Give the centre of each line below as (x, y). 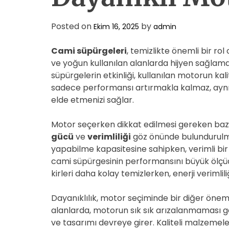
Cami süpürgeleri (89, 51)
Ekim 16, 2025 (116, 27)
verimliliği (109, 137)
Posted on (72, 26)
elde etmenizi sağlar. (93, 100)
